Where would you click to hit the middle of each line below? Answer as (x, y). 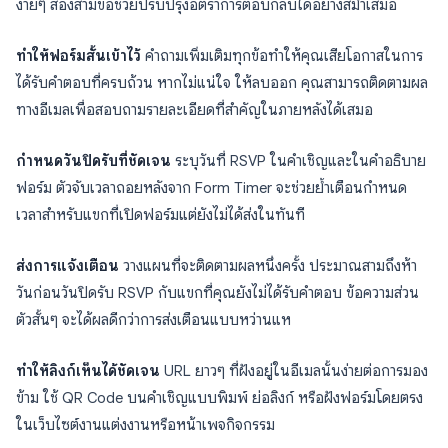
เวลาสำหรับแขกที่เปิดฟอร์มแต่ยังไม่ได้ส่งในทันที (160, 215)
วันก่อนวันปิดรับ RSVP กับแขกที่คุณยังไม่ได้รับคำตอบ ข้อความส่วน (217, 293)
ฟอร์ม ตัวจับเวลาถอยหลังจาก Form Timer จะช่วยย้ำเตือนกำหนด (211, 188)
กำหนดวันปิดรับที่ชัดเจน (93, 161)
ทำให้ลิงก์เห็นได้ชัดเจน (88, 371)
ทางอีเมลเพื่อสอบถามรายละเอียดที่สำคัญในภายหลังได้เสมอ (194, 110)
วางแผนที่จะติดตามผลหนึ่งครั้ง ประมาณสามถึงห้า (268, 266)
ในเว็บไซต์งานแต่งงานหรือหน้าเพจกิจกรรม (145, 425)
